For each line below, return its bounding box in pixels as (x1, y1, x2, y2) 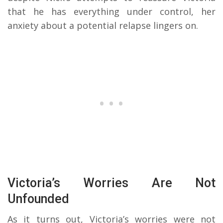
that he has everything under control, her (7, 5, 216, 18)
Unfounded (7, 192, 69, 207)
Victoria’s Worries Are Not (7, 176, 216, 191)
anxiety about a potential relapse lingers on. (7, 19, 198, 32)
